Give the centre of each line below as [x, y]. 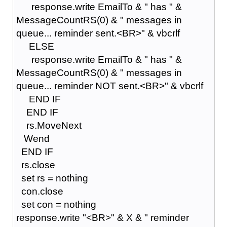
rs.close [35, 165]
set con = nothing [56, 204]
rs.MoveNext [49, 125]
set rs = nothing [52, 178]
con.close [40, 191]
